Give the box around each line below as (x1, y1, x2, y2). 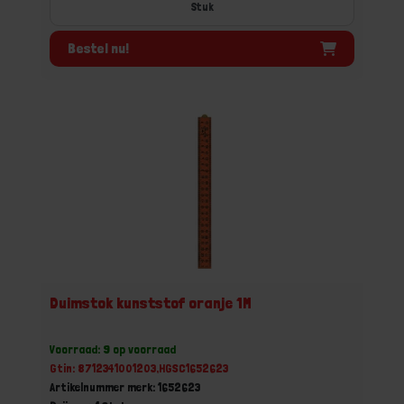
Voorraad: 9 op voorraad (50, 342, 176, 356)
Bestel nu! (68, 39, 129, 57)
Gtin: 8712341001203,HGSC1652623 (50, 361, 228, 375)
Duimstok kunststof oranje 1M (50, 293, 252, 312)
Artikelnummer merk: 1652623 (50, 380, 200, 394)
